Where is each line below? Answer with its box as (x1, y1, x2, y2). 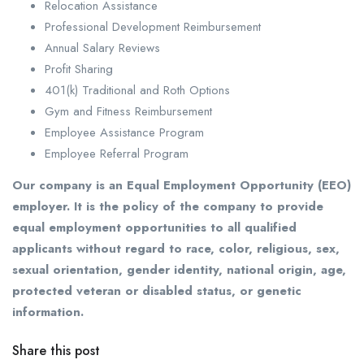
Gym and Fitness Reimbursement (45, 102, 212, 121)
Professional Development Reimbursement (45, 18, 261, 37)
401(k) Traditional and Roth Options (45, 81, 230, 100)
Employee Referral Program (45, 145, 188, 163)
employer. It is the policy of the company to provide (12, 197, 323, 216)
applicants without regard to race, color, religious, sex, (12, 240, 340, 258)
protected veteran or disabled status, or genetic (12, 282, 301, 301)
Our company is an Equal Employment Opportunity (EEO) (12, 176, 351, 195)
